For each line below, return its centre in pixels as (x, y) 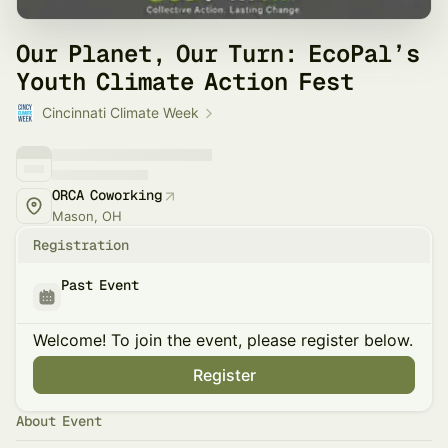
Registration (81, 245)
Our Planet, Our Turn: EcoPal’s (218, 53)
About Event (59, 421)
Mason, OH (87, 216)
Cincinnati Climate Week (120, 112)
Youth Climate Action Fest (185, 81)
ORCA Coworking (107, 195)
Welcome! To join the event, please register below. (223, 340)
